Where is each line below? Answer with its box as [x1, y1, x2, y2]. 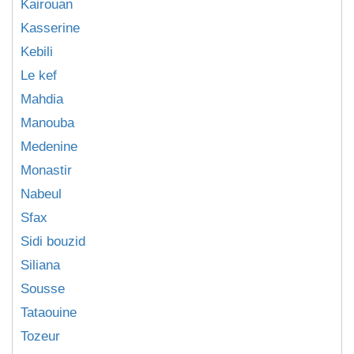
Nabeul [21, 186, 62, 201]
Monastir [21, 163, 72, 178]
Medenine [21, 139, 77, 154]
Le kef [21, 68, 57, 83]
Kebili [21, 44, 53, 59]
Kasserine [21, 21, 80, 36]
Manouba [21, 115, 74, 130]
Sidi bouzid [21, 234, 85, 249]
